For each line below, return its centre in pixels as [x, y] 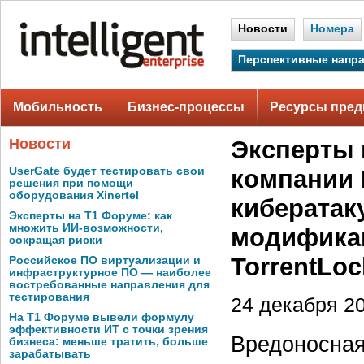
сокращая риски [56, 240]
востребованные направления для [109, 285]
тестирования [49, 297]
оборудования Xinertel [74, 195]
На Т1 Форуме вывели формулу [102, 317]
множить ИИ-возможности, [86, 228]
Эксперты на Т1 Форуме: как [91, 216]
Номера [332, 29]
